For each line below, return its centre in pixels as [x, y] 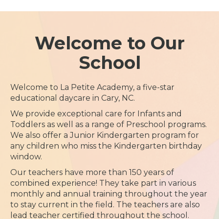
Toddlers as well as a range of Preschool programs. [109, 124]
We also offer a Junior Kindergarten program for [105, 135]
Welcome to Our [109, 43]
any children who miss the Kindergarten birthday [106, 146]
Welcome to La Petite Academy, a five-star [93, 87]
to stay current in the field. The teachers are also [105, 205]
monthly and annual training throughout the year [109, 194]
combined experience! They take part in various [103, 183]
